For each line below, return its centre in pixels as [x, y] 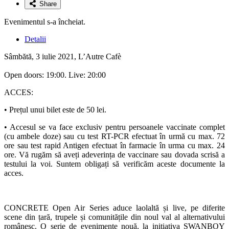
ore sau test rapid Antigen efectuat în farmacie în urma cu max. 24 [114, 145]
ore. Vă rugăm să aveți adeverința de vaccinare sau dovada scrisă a [114, 154]
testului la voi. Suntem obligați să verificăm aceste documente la [114, 164]
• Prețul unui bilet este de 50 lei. [55, 109]
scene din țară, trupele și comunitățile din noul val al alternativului [114, 217]
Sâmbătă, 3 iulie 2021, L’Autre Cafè [63, 56]
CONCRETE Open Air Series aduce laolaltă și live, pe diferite [114, 208]
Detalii [35, 39]
